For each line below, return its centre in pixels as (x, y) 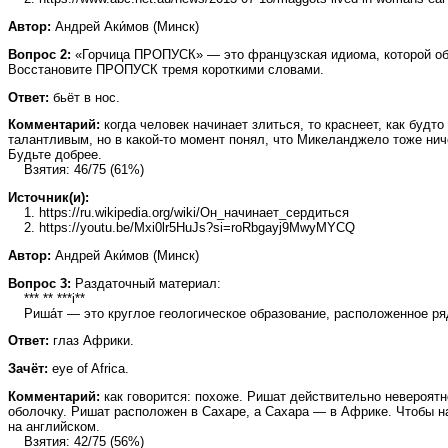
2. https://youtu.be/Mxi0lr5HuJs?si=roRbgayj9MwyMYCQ (181, 228)
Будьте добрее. (55, 155)
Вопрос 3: (39, 283)
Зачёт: (28, 369)
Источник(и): (48, 198)
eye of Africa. (88, 369)
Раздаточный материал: (146, 283)
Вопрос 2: (39, 54)
